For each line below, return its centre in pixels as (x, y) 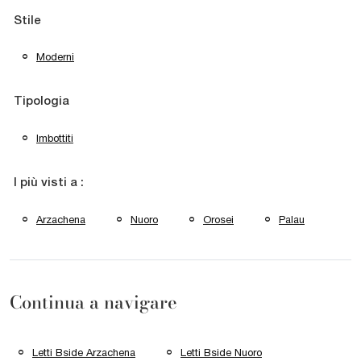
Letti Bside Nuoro (221, 353)
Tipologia (41, 102)
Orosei (218, 219)
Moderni (55, 57)
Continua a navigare (93, 303)
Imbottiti (55, 138)
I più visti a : (49, 183)
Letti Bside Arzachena (84, 353)
